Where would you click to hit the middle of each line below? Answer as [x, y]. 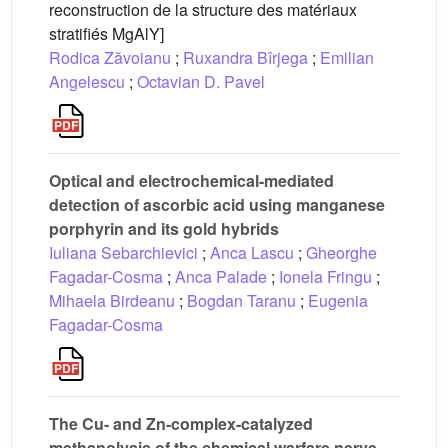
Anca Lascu [252, 252]
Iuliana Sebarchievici [123, 252]
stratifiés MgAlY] [106, 33]
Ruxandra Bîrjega [245, 57]
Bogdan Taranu [241, 300]
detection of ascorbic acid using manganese [217, 204]
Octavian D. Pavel [201, 81]
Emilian [347, 57]
